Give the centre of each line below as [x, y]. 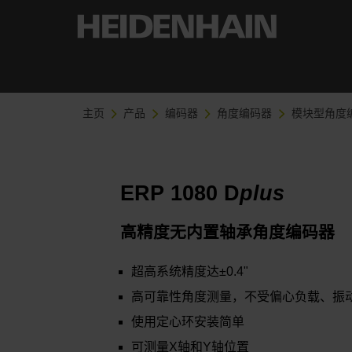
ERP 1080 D [180, 193]
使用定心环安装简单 [188, 322]
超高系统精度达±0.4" [192, 272]
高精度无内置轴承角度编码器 [228, 233]
